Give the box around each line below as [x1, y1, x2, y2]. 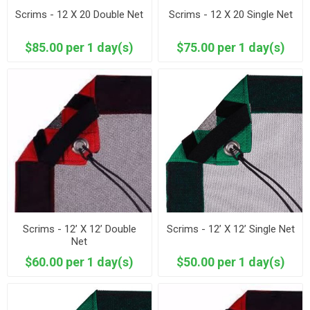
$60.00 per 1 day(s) [25, 255, 134, 270]
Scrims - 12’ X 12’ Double [22, 223, 136, 236]
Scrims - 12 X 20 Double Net [15, 8, 144, 21]
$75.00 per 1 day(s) [176, 39, 285, 55]
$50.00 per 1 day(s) [176, 255, 285, 270]
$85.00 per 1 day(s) [25, 39, 134, 55]
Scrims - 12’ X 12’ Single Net [166, 223, 295, 236]
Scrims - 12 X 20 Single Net [168, 8, 293, 21]
